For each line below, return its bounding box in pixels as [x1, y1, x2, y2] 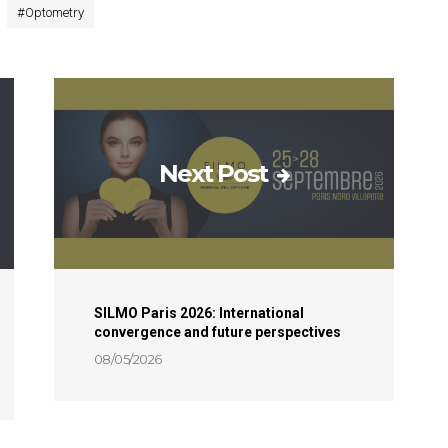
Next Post [158, 158, 267, 188]
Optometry [25, 5, 84, 21]
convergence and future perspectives [93, 324, 341, 341]
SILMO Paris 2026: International [93, 305, 304, 322]
